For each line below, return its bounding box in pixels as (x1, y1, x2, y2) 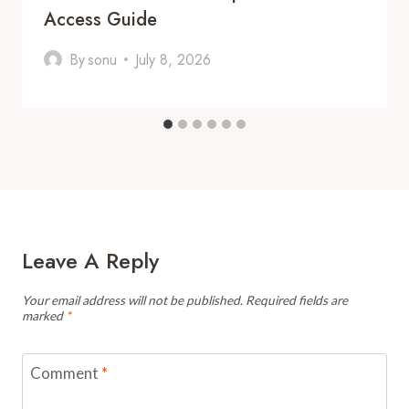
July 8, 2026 (135, 48, 212, 70)
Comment (29, 363, 101, 383)
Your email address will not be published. (22, 292, 243, 308)
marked (22, 308, 66, 323)
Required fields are (246, 292, 348, 308)
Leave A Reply (22, 244, 159, 277)
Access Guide (44, 5, 157, 33)
